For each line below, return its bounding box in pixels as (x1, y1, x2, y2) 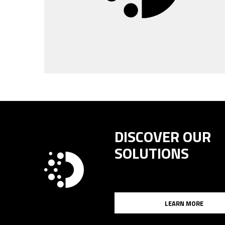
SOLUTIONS (115, 142, 189, 165)
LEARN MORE (164, 198, 203, 208)
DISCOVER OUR (115, 125, 211, 148)
